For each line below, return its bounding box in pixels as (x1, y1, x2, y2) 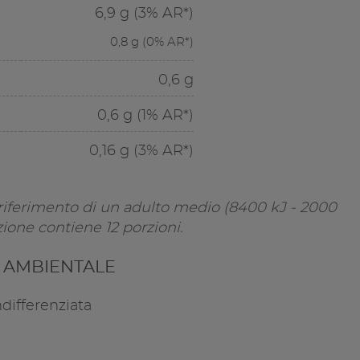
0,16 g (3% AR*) (88, 144, 194, 159)
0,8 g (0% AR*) (109, 36, 194, 49)
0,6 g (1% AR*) (96, 108, 194, 124)
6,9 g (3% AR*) (94, 6, 194, 22)
